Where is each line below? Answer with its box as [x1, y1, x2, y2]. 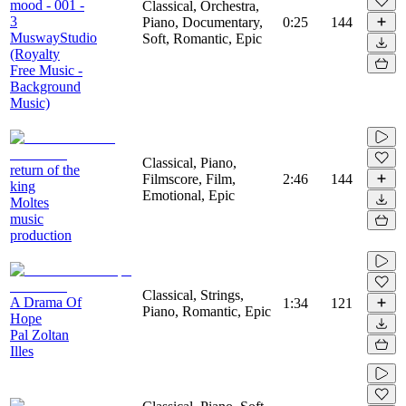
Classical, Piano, [142, 154, 237, 170]
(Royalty [10, 45, 60, 62]
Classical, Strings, [142, 286, 244, 303]
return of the [10, 161, 80, 178]
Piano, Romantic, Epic [142, 303, 271, 319]
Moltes [10, 194, 49, 210]
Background [10, 78, 81, 94]
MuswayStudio [10, 29, 97, 45]
